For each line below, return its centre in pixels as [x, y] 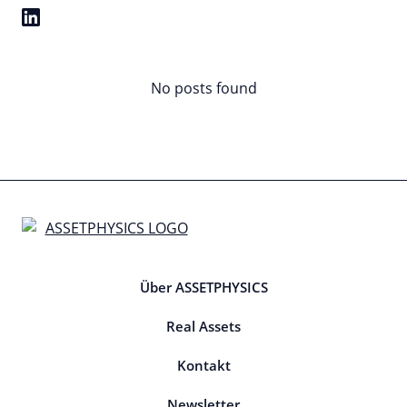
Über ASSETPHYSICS [203, 287]
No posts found [203, 88]
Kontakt [203, 365]
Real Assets [203, 326]
